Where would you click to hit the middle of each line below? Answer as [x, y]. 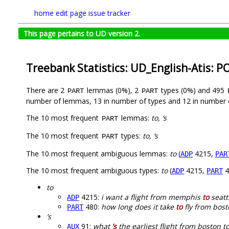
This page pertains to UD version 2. [82, 33]
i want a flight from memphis [152, 197]
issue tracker [109, 13]
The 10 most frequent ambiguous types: [94, 171]
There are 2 [46, 90]
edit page [71, 13]
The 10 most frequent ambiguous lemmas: [98, 154]
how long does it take [139, 207]
